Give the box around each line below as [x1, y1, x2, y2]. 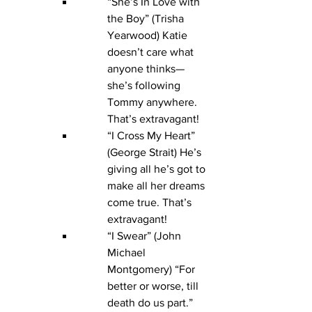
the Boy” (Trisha [107, 13, 187, 25]
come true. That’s [107, 196, 194, 209]
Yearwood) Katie [107, 29, 190, 42]
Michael [107, 247, 148, 259]
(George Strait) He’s [107, 146, 204, 159]
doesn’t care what [107, 46, 196, 58]
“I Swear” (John [107, 230, 184, 242]
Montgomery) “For [107, 263, 198, 276]
